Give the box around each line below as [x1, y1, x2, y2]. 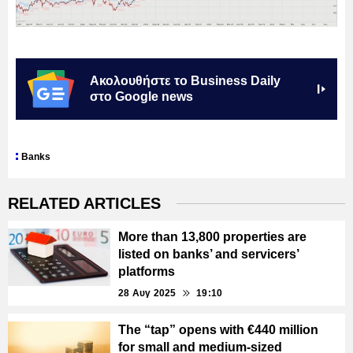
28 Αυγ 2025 [118, 288, 176, 299]
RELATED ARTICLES [8, 195, 161, 213]
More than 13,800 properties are [118, 230, 307, 244]
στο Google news [90, 90, 193, 104]
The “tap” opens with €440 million [118, 323, 318, 337]
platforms [118, 265, 175, 279]
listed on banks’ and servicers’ [118, 247, 299, 262]
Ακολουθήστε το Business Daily [90, 74, 281, 88]
